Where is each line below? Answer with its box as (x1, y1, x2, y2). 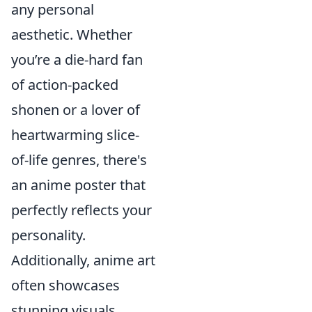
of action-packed (11, 75, 118, 94)
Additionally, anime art (11, 251, 155, 270)
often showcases (11, 276, 120, 295)
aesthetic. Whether (11, 25, 132, 44)
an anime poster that (11, 175, 146, 194)
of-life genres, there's (11, 150, 147, 169)
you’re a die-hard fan (11, 50, 143, 69)
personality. (11, 226, 86, 244)
